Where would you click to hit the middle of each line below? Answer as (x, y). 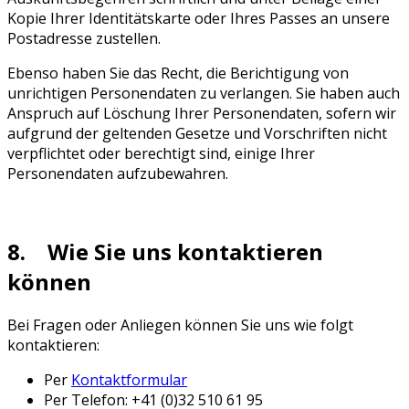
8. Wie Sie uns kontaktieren (165, 251)
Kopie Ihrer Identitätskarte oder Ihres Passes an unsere (199, 18)
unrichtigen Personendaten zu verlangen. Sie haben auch (204, 93)
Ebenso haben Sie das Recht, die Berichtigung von (178, 73)
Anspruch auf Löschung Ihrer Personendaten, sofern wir (202, 113)
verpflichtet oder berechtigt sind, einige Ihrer (161, 153)
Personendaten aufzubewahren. (118, 173)
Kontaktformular (129, 379)
